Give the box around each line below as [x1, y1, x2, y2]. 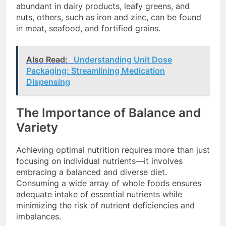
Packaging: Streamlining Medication [26, 65, 165, 76]
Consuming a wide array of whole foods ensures [16, 178, 201, 189]
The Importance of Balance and [16, 105, 201, 120]
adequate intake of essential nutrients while [16, 189, 182, 200]
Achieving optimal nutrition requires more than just [16, 145, 210, 155]
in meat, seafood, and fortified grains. [16, 23, 160, 33]
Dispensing [26, 76, 70, 87]
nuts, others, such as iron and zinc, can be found [16, 12, 201, 22]
